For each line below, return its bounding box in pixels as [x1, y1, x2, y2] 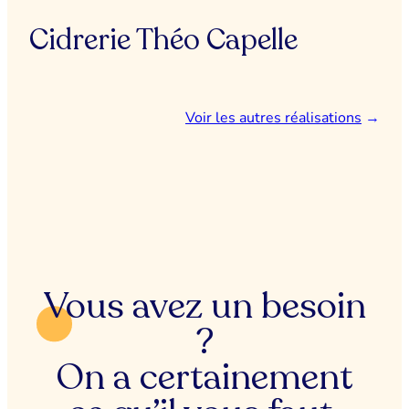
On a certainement [56, 353, 353, 400]
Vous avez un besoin [43, 282, 366, 329]
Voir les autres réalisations [185, 107, 362, 128]
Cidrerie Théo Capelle [29, 21, 298, 58]
